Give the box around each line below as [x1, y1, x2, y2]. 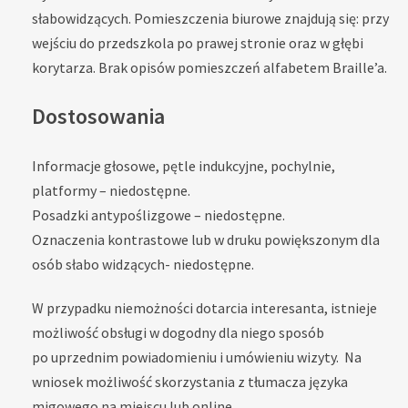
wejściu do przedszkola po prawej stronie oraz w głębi [32, 33, 363, 52]
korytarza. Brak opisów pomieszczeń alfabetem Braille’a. [32, 57, 387, 76]
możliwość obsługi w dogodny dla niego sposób [32, 323, 324, 342]
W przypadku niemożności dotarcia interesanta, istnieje [32, 299, 377, 318]
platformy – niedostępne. [32, 181, 190, 200]
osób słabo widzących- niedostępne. [32, 255, 254, 274]
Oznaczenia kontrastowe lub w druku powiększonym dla [32, 230, 380, 250]
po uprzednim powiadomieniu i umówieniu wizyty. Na [32, 348, 362, 367]
